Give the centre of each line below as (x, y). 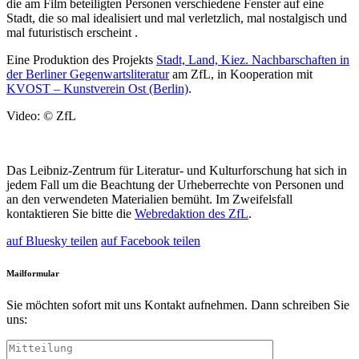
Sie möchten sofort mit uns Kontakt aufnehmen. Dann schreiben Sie (178, 305)
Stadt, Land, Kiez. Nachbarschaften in (253, 60)
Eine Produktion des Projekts (81, 60)
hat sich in (320, 171)
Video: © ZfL (41, 116)
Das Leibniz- (39, 171)
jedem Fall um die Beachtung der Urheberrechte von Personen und (175, 185)
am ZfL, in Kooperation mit (241, 75)
